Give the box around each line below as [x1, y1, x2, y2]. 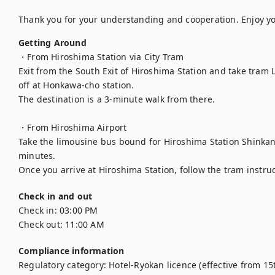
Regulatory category [18, 259, 104, 271]
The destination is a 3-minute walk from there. [18, 93, 215, 105]
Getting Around [18, 37, 87, 48]
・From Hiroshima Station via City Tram [18, 51, 184, 63]
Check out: [18, 219, 63, 230]
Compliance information [18, 245, 125, 257]
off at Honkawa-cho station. [18, 79, 134, 91]
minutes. [18, 150, 56, 161]
